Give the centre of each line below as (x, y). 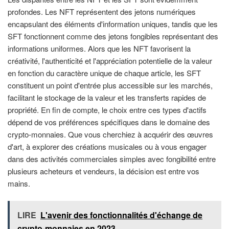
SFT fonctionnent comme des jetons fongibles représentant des (113, 36)
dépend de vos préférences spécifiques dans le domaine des (109, 122)
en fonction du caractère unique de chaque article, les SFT (104, 73)
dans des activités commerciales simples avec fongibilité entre (112, 158)
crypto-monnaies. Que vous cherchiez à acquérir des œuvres (110, 134)
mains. (19, 183)
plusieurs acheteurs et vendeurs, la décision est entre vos (104, 171)
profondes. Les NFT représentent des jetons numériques (102, 11)
